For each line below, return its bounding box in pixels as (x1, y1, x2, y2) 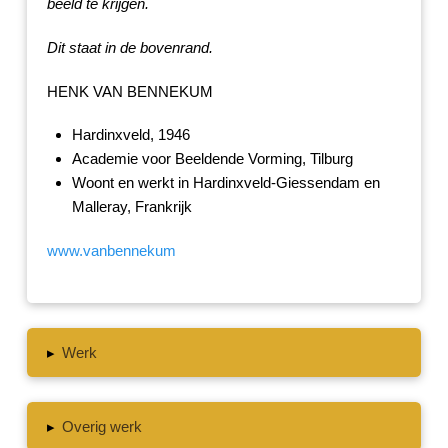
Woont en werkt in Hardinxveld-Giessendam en (71, 174, 380, 192)
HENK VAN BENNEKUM (46, 82, 213, 100)
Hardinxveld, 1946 (71, 126, 190, 144)
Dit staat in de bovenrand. (46, 38, 213, 56)
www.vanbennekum (46, 241, 176, 259)
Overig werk (62, 417, 143, 435)
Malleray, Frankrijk (71, 198, 192, 216)
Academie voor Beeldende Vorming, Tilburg (71, 150, 353, 168)
